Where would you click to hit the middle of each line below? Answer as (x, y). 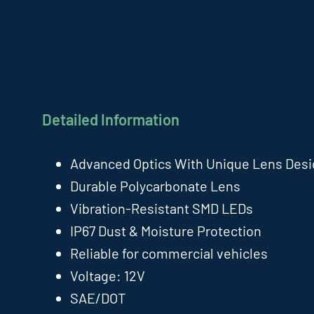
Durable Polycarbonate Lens (155, 186)
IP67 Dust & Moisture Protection (166, 231)
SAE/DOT (98, 298)
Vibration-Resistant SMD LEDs (162, 208)
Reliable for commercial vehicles (169, 253)
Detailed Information (111, 119)
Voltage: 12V (108, 275)
